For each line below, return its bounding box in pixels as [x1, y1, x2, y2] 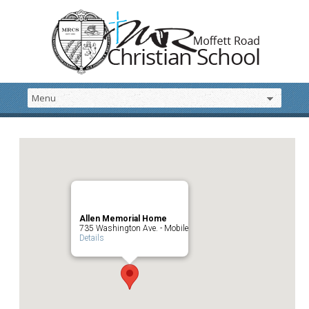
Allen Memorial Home [79, 214, 167, 223]
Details [79, 233, 104, 243]
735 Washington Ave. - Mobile [79, 223, 188, 233]
